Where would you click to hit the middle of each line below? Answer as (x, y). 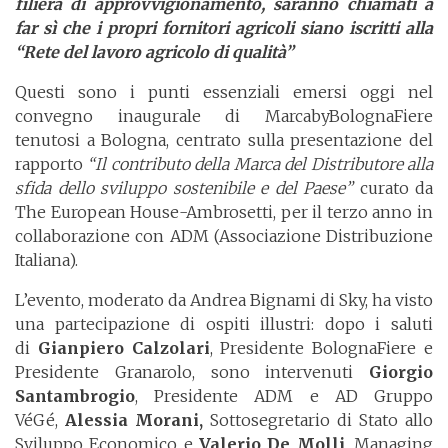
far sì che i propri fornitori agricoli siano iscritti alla (224, 28)
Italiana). (46, 260)
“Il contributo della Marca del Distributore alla (260, 164)
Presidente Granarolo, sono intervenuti (192, 372)
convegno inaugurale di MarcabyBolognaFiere (224, 116)
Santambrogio (75, 396)
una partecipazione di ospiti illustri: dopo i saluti (224, 324)
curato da (393, 188)
